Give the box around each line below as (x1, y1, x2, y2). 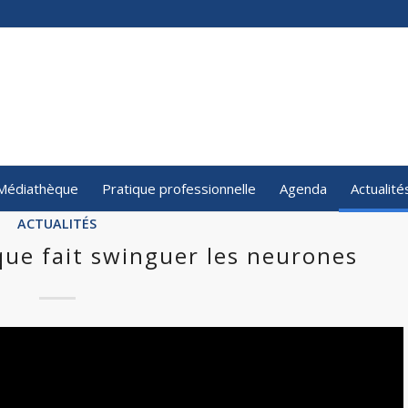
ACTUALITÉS (17, 215, 97, 232)
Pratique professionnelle (101, 179, 256, 198)
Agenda (279, 179, 327, 198)
